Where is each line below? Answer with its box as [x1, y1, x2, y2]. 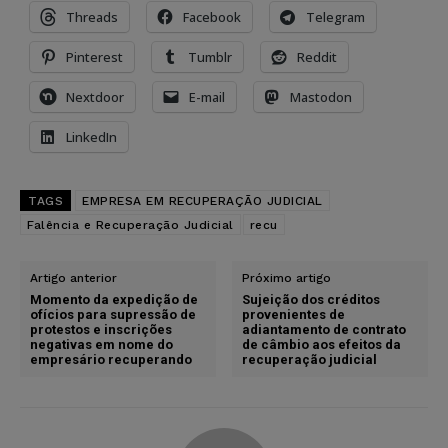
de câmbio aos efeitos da [242, 336, 402, 352]
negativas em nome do [30, 336, 173, 352]
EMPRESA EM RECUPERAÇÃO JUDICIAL [82, 193, 323, 208]
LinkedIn [66, 127, 117, 146]
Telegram [306, 7, 365, 26]
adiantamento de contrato [242, 321, 407, 337]
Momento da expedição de [30, 291, 198, 307]
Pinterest [66, 47, 123, 66]
